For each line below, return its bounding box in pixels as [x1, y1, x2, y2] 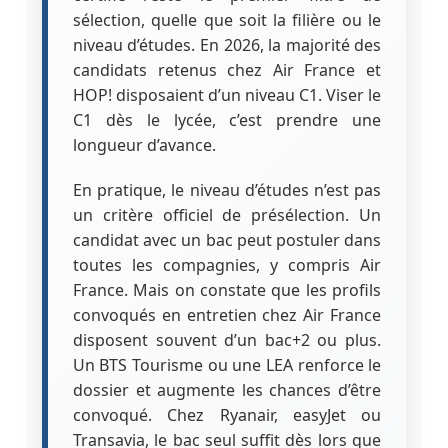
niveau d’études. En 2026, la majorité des [72, 33, 382, 56]
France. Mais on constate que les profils [72, 278, 382, 301]
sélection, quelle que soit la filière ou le [72, 8, 382, 31]
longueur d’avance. [72, 133, 216, 156]
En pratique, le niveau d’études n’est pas [72, 178, 382, 201]
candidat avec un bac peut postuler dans [72, 228, 382, 251]
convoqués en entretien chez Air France [72, 303, 382, 326]
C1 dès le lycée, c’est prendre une [72, 108, 382, 131]
